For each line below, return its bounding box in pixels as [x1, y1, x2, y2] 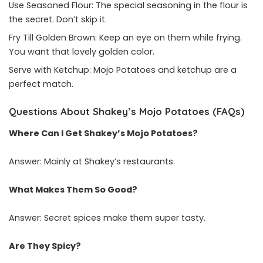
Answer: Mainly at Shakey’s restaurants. [9, 156, 175, 168]
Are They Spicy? [9, 240, 81, 252]
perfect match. [9, 77, 73, 90]
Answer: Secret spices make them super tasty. [9, 212, 205, 224]
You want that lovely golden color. [9, 45, 154, 58]
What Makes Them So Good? [9, 184, 137, 196]
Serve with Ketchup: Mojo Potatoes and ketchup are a [9, 63, 237, 76]
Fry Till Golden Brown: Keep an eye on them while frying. [9, 31, 242, 43]
